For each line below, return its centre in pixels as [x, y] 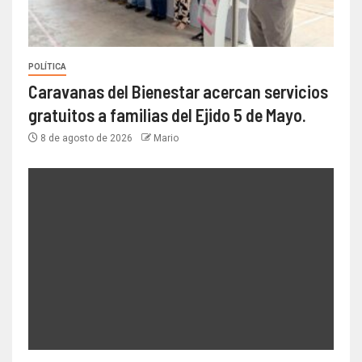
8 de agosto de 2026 [86, 139]
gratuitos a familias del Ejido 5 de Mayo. [167, 115]
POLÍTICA [47, 67]
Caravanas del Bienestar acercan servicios [178, 92]
